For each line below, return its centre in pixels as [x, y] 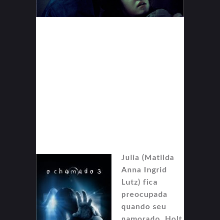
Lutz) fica [139, 182]
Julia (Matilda [148, 158]
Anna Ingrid [144, 170]
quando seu [144, 207]
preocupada [144, 195]
